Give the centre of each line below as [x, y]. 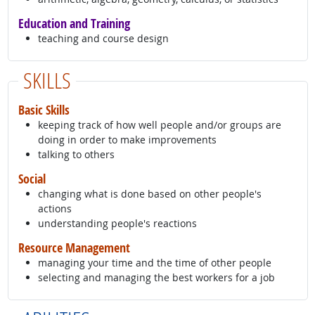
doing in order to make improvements [127, 140]
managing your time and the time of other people [154, 263]
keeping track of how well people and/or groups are [159, 125]
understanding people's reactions [117, 224]
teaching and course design [103, 39]
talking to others [76, 155]
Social [32, 179]
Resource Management [74, 248]
